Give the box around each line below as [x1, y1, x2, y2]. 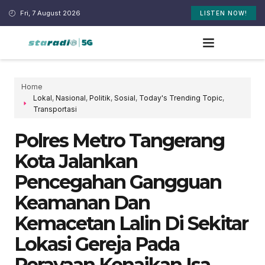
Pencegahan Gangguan [14, 170, 221, 193]
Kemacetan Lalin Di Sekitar [14, 211, 248, 235]
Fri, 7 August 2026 [20, 8, 80, 17]
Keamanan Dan [14, 190, 150, 214]
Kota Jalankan [14, 149, 137, 173]
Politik [89, 93, 111, 102]
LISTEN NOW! [199, 9, 247, 17]
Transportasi [33, 104, 77, 114]
